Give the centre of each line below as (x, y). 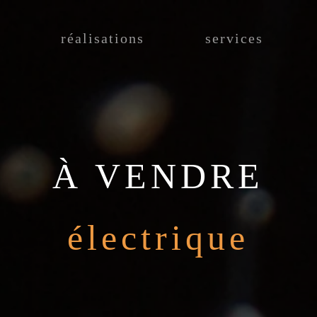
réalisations (102, 38)
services (234, 38)
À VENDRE (158, 176)
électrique (158, 237)
